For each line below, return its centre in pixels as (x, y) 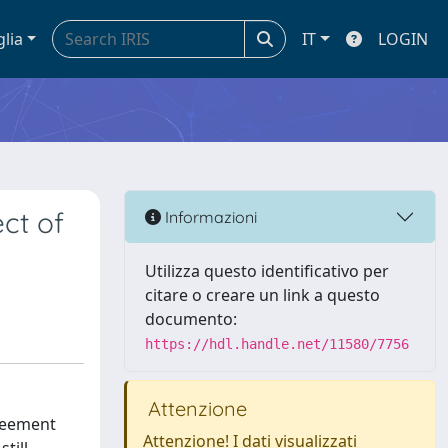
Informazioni (209, 216)
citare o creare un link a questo (262, 295)
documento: (191, 319)
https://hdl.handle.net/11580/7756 (277, 344)
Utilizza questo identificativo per (267, 271)
